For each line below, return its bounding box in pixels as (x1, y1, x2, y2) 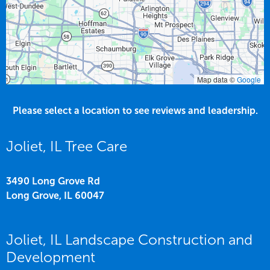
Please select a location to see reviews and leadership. (12, 104, 258, 116)
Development (6, 248, 95, 266)
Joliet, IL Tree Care (6, 137, 127, 155)
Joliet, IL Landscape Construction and (6, 230, 253, 248)
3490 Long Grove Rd (6, 175, 100, 187)
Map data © (197, 74, 237, 84)
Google (237, 74, 261, 84)
